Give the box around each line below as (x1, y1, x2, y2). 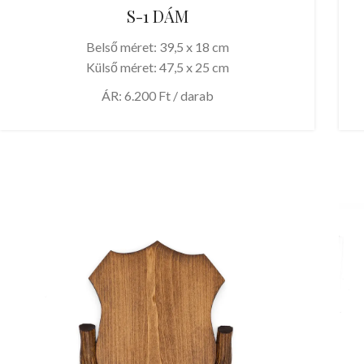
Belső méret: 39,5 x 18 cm (85, 38, 229, 54)
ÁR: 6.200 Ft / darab (101, 87, 214, 103)
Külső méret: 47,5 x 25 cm (85, 58, 229, 75)
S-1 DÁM (126, 4, 188, 27)
